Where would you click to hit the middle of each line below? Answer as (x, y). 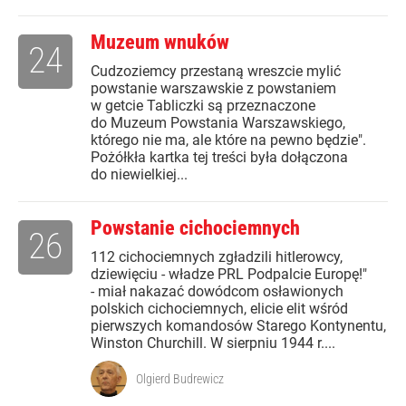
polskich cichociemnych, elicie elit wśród (219, 309)
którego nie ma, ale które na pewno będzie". (228, 140)
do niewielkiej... (139, 175)
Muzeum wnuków (160, 43)
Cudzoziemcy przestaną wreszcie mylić (216, 72)
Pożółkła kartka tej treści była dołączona (219, 158)
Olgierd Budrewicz (180, 379)
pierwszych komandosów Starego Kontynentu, (238, 326)
